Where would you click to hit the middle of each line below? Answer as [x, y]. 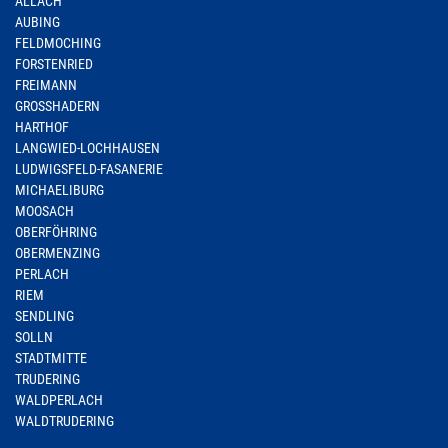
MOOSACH [44, 211]
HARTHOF [42, 127]
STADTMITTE [51, 358]
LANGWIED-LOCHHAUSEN [87, 148]
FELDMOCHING [58, 43]
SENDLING [44, 316]
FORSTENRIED [54, 64]
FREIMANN [46, 85]
